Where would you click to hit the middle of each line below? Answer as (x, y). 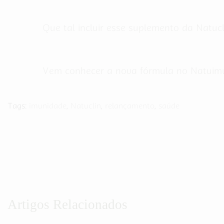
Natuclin (86, 105)
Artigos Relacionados (67, 204)
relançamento (130, 105)
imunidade (48, 105)
